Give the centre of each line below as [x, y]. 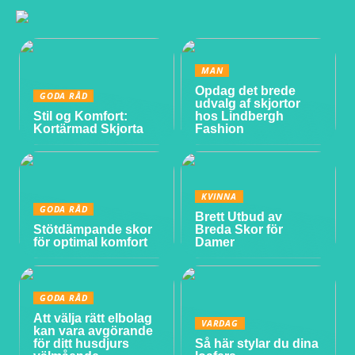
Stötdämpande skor [93, 230]
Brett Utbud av [239, 217]
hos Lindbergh [240, 116]
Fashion [220, 129]
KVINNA [219, 197]
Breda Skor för [239, 230]
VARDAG [220, 323]
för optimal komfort [91, 242]
